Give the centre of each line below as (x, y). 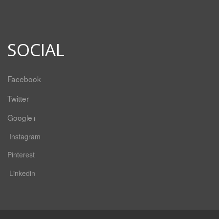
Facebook (24, 79)
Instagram (24, 136)
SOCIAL (36, 50)
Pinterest (21, 154)
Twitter (18, 98)
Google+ (22, 117)
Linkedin (21, 173)
